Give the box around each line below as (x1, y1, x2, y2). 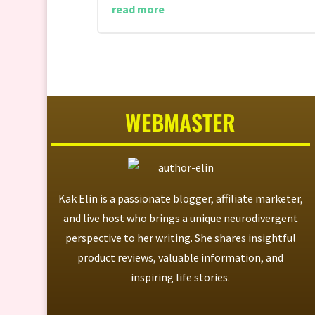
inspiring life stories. (131, 270, 231, 285)
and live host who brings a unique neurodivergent (63, 211, 298, 226)
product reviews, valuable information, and (77, 250, 284, 265)
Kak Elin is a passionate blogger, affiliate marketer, (58, 191, 303, 206)
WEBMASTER (125, 105, 236, 139)
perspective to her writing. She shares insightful (65, 231, 296, 245)
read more (111, 1, 165, 16)
